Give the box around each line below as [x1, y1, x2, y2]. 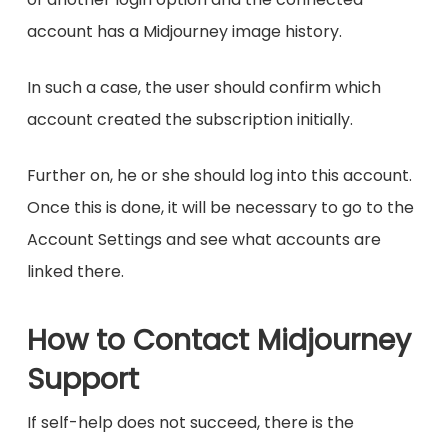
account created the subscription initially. [26, 108, 353, 132]
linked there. [26, 260, 124, 284]
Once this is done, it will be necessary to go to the [26, 196, 414, 220]
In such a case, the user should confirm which [26, 76, 381, 100]
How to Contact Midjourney [26, 320, 411, 361]
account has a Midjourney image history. [26, 20, 342, 44]
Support [26, 359, 139, 400]
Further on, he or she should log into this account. [26, 164, 412, 188]
